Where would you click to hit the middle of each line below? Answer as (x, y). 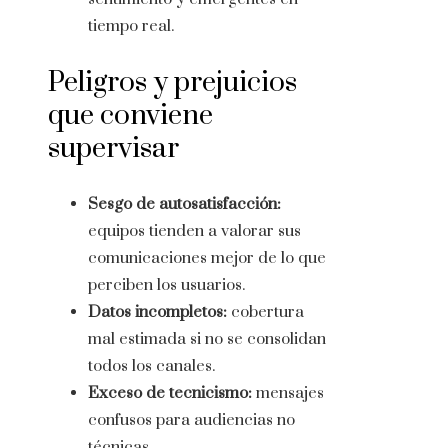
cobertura (265, 312)
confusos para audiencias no (191, 420)
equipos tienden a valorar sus (194, 231)
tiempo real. (131, 26)
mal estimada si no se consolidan (207, 339)
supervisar (113, 149)
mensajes (288, 393)
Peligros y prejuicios (172, 83)
